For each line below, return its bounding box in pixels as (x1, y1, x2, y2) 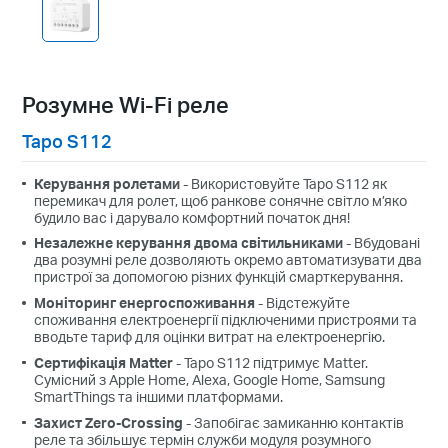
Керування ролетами (34, 174, 181, 192)
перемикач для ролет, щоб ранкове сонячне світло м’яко (34, 191, 408, 209)
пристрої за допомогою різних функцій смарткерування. (34, 268, 404, 286)
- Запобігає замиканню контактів (183, 413, 405, 431)
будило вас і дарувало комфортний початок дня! (34, 208, 351, 226)
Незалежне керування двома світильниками (34, 234, 344, 252)
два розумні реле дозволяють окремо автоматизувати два (34, 251, 423, 269)
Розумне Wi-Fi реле (22, 89, 230, 118)
